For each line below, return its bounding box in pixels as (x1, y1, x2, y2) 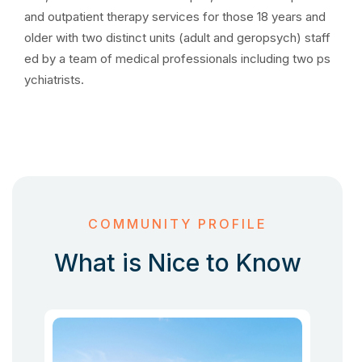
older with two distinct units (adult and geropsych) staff (24, 30, 330, 45)
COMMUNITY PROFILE (87, 216, 267, 232)
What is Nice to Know (53, 248, 301, 277)
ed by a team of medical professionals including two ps (24, 51, 330, 66)
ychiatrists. (24, 72, 84, 87)
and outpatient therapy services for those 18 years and (24, 9, 326, 24)
